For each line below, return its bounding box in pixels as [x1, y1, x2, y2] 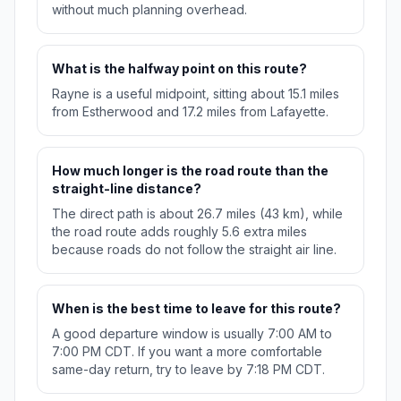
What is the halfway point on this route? [52, 61, 307, 77]
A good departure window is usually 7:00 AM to [52, 326, 332, 342]
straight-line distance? [52, 181, 201, 197]
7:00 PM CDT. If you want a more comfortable [52, 344, 322, 360]
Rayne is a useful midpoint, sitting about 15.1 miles [52, 86, 339, 102]
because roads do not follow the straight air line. [52, 242, 337, 258]
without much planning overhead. [52, 2, 247, 18]
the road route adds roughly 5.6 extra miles [52, 224, 307, 240]
